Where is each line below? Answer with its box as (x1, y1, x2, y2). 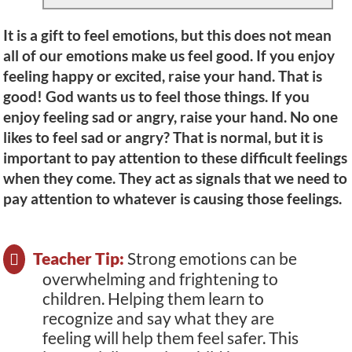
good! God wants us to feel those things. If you (3, 86, 310, 105)
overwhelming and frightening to (42, 268, 278, 288)
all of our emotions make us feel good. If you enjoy (3, 46, 335, 64)
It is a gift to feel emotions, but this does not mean (3, 25, 332, 44)
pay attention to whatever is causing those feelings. (3, 189, 342, 207)
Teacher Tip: (33, 247, 124, 268)
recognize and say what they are (42, 307, 274, 328)
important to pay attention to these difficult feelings (3, 148, 347, 167)
